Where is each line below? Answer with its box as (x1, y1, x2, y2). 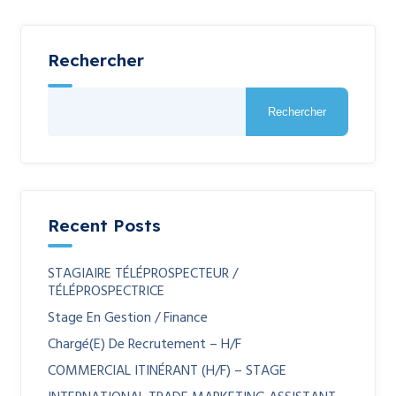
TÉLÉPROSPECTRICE (48, 280, 164, 303)
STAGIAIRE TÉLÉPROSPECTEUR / (48, 263, 238, 286)
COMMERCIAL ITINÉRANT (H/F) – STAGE (48, 360, 286, 383)
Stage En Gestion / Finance (48, 307, 208, 330)
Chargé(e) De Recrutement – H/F (48, 333, 241, 356)
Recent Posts (48, 215, 161, 236)
